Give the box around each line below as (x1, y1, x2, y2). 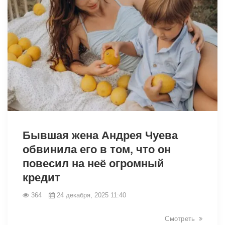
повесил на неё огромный (23, 157, 164, 170)
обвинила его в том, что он (23, 143, 171, 156)
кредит (23, 171, 60, 184)
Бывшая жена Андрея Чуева (23, 129, 178, 142)
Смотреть (165, 214, 195, 222)
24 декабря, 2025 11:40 (57, 191, 126, 199)
